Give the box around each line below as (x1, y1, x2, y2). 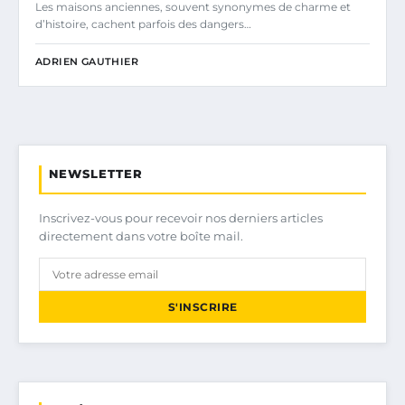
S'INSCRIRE (167, 300, 238, 314)
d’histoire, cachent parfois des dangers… (35, 17, 251, 31)
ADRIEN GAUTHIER (35, 55, 138, 68)
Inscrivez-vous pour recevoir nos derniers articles (39, 211, 323, 225)
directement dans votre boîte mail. (39, 229, 243, 243)
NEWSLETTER (49, 166, 143, 181)
